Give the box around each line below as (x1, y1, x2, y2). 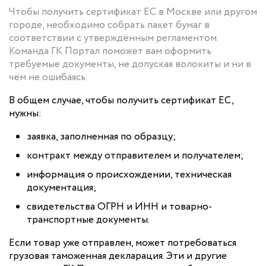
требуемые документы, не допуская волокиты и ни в (9, 56, 251, 72)
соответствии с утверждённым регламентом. (9, 30, 218, 46)
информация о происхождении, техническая (27, 167, 232, 182)
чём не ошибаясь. (9, 69, 87, 85)
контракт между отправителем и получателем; (27, 148, 243, 163)
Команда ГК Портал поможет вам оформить (9, 43, 211, 59)
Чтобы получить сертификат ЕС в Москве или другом (9, 4, 257, 20)
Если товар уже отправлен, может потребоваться (9, 235, 236, 251)
